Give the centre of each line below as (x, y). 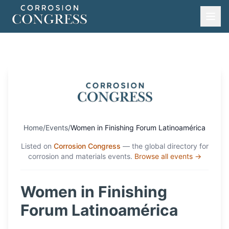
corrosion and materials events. (80, 156)
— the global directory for (165, 146)
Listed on (36, 146)
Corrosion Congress (87, 146)
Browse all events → (168, 156)
